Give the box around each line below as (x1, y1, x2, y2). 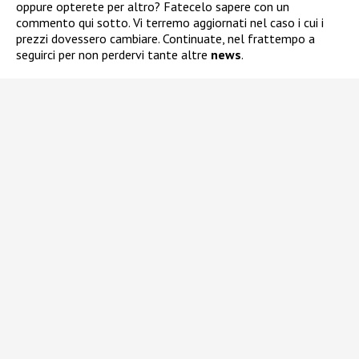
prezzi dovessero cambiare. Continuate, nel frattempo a (16, 30, 315, 47)
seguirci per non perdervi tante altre (16, 46, 211, 63)
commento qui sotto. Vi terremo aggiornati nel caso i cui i (16, 14, 324, 31)
